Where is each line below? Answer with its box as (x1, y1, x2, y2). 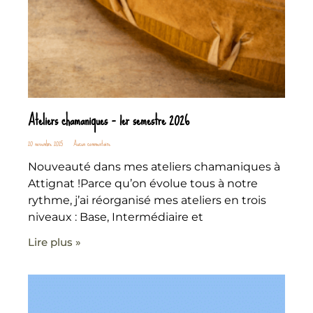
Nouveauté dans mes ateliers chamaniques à (28, 159, 280, 173)
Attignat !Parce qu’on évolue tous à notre (28, 176, 258, 190)
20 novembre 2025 (28, 136, 65, 151)
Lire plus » (28, 235, 81, 249)
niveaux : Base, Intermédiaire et (28, 210, 203, 224)
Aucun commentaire (71, 136, 110, 151)
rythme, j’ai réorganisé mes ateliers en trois (28, 193, 266, 207)
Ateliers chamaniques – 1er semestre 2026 (28, 105, 189, 134)
